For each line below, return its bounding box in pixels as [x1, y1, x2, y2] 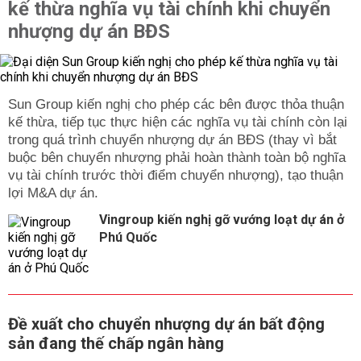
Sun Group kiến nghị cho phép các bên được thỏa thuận [8, 97, 344, 113]
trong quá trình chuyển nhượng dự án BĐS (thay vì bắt [8, 132, 337, 148]
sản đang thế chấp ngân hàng [8, 334, 224, 354]
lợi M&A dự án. [8, 185, 98, 201]
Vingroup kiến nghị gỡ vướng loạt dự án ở [99, 212, 344, 228]
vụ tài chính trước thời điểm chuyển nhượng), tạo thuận [8, 168, 343, 184]
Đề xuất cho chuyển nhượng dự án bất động [8, 314, 325, 334]
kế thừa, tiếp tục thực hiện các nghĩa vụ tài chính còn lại [8, 114, 347, 131]
